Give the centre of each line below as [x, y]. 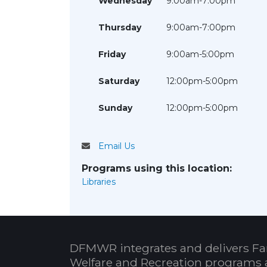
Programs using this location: [157, 168]
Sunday [115, 108]
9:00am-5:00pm [200, 54]
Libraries [99, 182]
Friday [112, 54]
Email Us [117, 146]
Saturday [119, 81]
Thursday [120, 27]
